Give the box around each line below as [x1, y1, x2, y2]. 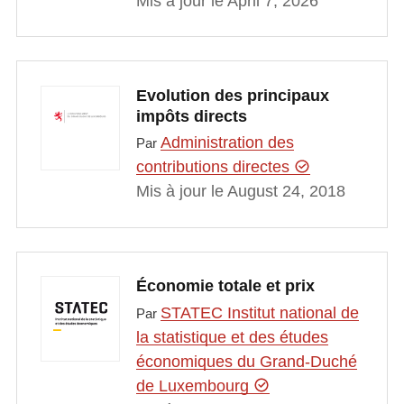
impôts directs [135, 106, 247, 125]
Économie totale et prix [135, 277, 315, 296]
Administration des [160, 133, 294, 152]
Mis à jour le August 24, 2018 [135, 182, 345, 201]
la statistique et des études [135, 327, 328, 346]
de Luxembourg [135, 376, 253, 395]
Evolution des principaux [135, 86, 329, 105]
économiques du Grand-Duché [135, 352, 357, 371]
